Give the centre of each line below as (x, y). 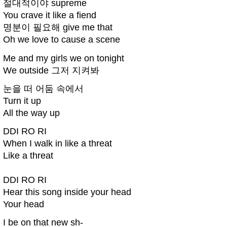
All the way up (31, 113)
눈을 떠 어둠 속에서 (43, 88)
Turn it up (22, 101)
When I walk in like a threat (58, 144)
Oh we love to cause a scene (62, 40)
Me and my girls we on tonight (64, 58)
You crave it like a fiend (50, 15)
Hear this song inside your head (67, 192)
